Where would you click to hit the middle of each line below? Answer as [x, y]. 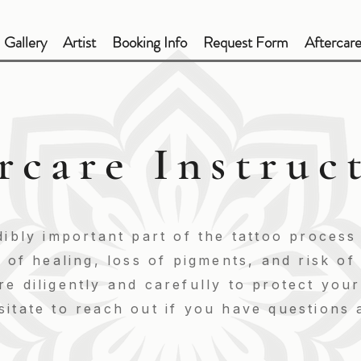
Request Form [246, 42]
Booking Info [149, 42]
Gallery [25, 42]
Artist [79, 42]
